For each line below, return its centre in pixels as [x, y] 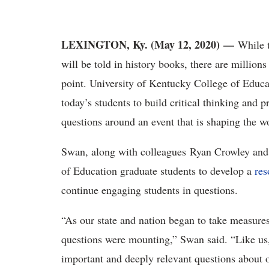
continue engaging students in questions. [150, 190]
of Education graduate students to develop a [158, 171]
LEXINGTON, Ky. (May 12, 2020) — [148, 44]
